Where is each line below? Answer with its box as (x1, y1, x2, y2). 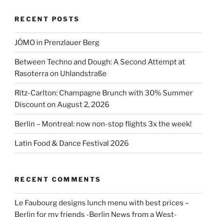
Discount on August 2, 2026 (15, 100, 109, 109)
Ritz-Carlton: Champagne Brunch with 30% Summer (15, 88, 193, 97)
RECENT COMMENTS (15, 175, 101, 184)
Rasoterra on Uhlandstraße (15, 69, 107, 78)
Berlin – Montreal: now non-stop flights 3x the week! (15, 119, 192, 128)
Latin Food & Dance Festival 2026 (15, 139, 129, 148)
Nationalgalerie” (74, 3, 129, 13)
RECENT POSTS (15, 15, 80, 23)
